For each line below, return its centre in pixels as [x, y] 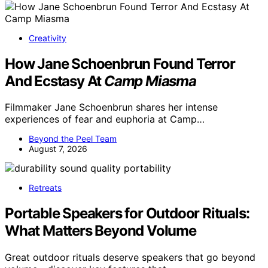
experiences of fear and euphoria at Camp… [105, 119]
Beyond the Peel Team [73, 139]
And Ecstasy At [55, 81]
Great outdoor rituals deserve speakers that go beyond [130, 258]
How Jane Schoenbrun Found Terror [120, 63]
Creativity [48, 38]
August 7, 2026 [58, 149]
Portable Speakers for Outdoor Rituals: [127, 214]
